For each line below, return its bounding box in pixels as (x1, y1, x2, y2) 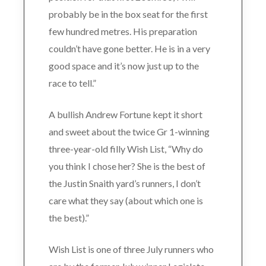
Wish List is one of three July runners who (48, 243, 214, 255)
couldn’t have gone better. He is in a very (48, 43, 210, 54)
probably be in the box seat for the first (48, 8, 208, 20)
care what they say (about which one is (48, 195, 203, 206)
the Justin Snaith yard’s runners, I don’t (48, 178, 201, 189)
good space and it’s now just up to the (48, 60, 199, 71)
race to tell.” (48, 77, 96, 88)
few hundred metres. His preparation (48, 26, 197, 37)
